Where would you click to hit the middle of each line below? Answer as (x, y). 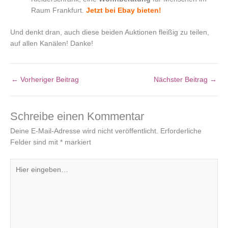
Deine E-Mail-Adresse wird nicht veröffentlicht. (84, 131)
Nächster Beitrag (182, 79)
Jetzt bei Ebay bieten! (124, 11)
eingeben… (28, 175)
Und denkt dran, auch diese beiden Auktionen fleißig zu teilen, (110, 32)
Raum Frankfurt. (59, 11)
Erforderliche (181, 131)
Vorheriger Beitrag (49, 79)
